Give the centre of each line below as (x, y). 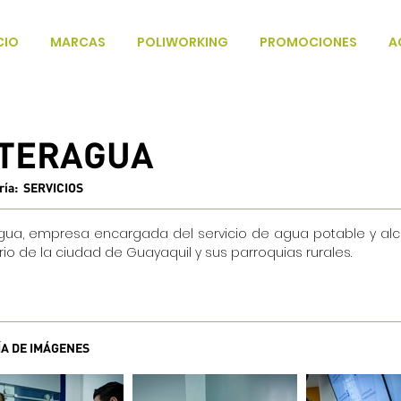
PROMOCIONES (308, 42)
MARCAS (78, 42)
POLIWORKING (183, 42)
